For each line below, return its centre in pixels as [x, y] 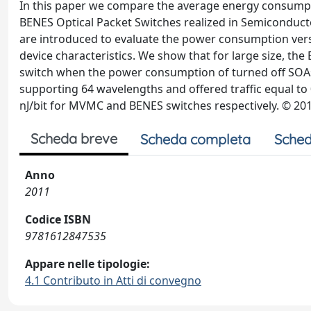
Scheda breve [74, 138]
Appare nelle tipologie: [87, 264]
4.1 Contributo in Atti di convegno [113, 280]
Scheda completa [195, 139]
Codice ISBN [58, 219]
